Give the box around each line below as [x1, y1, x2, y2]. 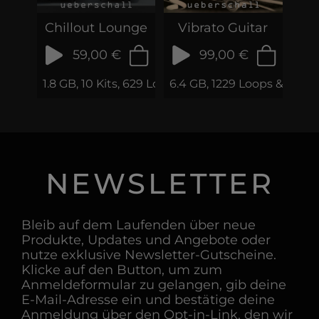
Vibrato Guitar [178, 20, 268, 36]
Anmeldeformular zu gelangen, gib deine [21, 277, 286, 293]
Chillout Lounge [44, 20, 147, 36]
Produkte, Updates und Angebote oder [21, 232, 271, 249]
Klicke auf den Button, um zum [21, 262, 222, 278]
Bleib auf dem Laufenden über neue [21, 217, 256, 234]
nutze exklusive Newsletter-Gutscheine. [21, 247, 276, 263]
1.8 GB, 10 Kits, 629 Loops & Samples [42, 77, 243, 91]
